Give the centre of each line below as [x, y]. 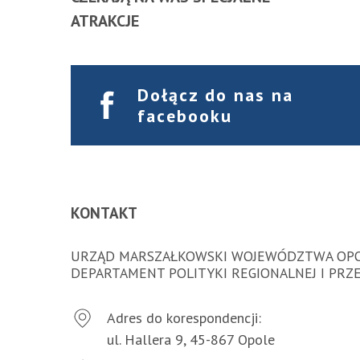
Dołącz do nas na [216, 94]
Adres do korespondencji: [184, 317]
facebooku [185, 115]
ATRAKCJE [105, 20]
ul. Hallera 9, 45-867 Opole [190, 339]
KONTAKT [104, 212]
